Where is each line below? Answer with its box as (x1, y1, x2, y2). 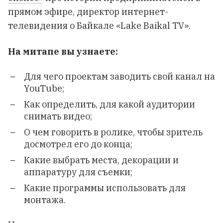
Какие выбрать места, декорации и (24, 154, 179, 166)
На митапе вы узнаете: (8, 45, 118, 57)
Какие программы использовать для (24, 182, 186, 194)
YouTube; (24, 82, 64, 94)
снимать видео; (24, 110, 92, 122)
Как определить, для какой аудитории (24, 98, 195, 110)
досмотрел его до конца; (24, 138, 132, 150)
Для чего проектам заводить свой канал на (24, 70, 215, 82)
